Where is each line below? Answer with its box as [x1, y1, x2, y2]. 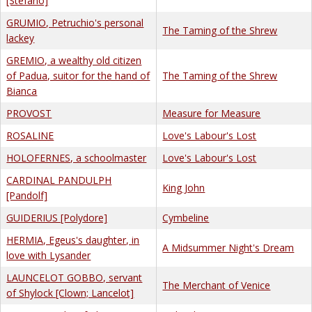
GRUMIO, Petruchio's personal [6, 15, 144, 29]
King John [162, 180, 205, 194]
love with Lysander [6, 248, 91, 262]
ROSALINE [6, 128, 54, 142]
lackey [6, 31, 35, 45]
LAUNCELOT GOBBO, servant [6, 270, 143, 284]
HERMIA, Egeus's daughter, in [6, 233, 140, 247]
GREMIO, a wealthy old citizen [6, 53, 142, 67]
